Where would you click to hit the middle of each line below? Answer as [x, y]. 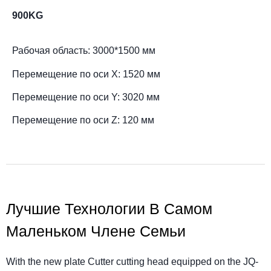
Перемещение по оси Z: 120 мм [83, 120]
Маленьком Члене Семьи [96, 231]
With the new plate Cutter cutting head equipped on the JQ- [132, 261]
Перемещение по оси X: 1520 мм [86, 74]
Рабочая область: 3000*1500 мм [84, 51]
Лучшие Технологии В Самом [109, 208]
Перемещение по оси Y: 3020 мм [86, 97]
